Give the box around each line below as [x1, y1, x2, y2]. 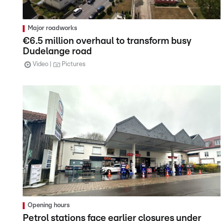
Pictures [62, 61, 85, 68]
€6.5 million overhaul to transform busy [23, 36, 191, 46]
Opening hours [28, 202, 70, 209]
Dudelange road [23, 46, 92, 56]
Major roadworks [28, 25, 77, 32]
